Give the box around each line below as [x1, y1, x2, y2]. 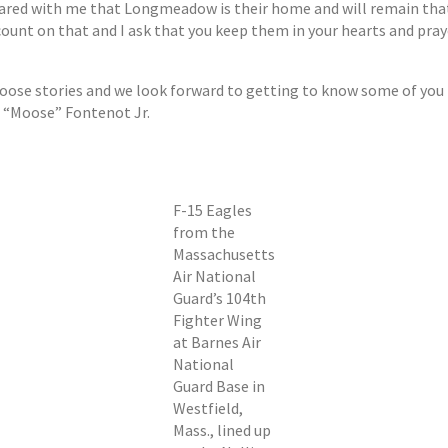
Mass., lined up [173, 420, 271, 441]
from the [173, 222, 235, 243]
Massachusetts [173, 244, 275, 265]
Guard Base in [173, 376, 265, 397]
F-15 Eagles [173, 200, 252, 221]
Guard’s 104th [173, 288, 266, 309]
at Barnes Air [173, 332, 261, 353]
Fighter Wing [173, 310, 262, 331]
